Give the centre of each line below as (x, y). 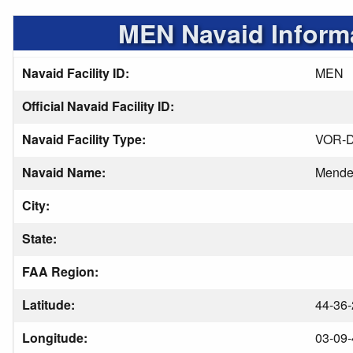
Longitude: (56, 338)
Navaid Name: (65, 172)
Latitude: (50, 305)
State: (41, 238)
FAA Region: (62, 271)
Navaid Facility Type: (85, 139)
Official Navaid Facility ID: (100, 106)
